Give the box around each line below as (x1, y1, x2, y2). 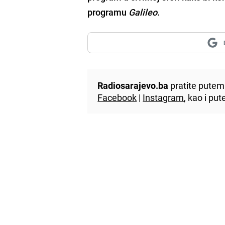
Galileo (129, 6, 158, 18)
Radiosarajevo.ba (97, 79, 169, 91)
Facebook (97, 91, 137, 103)
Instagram (143, 91, 184, 103)
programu (87, 6, 129, 18)
